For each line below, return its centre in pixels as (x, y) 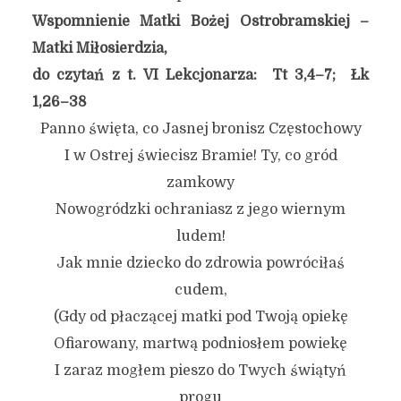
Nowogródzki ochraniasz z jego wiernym (200, 209)
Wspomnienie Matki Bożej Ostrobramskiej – (200, 21)
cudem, (200, 290)
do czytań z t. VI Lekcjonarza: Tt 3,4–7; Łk (200, 75)
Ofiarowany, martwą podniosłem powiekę (200, 344)
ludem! (200, 236)
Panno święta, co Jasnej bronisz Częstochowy (200, 129)
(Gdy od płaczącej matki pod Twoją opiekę (200, 317)
